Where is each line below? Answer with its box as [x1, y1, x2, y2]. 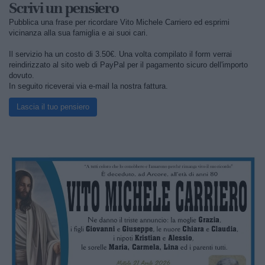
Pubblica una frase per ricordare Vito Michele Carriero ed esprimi [9, 18, 230, 27]
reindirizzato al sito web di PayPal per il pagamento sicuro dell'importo [9, 60, 248, 70]
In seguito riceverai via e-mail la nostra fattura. [9, 82, 168, 91]
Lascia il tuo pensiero [17, 102, 89, 112]
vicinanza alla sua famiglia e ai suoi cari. [9, 28, 148, 38]
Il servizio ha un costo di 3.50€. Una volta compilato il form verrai [9, 50, 232, 59]
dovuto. [9, 71, 34, 80]
